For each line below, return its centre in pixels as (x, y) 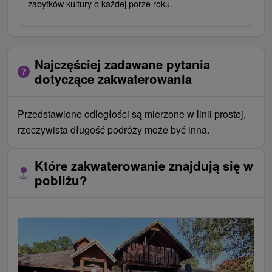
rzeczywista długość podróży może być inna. (114, 129)
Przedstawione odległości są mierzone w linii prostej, (132, 114)
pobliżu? (61, 180)
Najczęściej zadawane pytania (122, 64)
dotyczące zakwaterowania (113, 78)
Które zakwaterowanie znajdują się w (144, 165)
